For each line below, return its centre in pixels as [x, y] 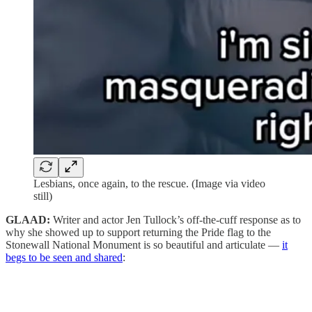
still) [43, 196]
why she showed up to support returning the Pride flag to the [138, 232]
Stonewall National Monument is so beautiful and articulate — [144, 244]
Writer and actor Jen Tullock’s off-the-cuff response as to [177, 219]
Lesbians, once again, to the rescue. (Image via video [149, 183]
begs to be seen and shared [64, 257]
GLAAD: [29, 219]
